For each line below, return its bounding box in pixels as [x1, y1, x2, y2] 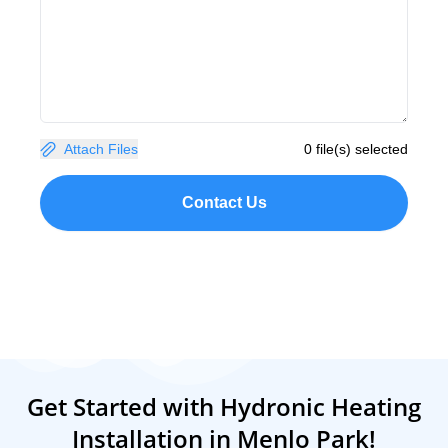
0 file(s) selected [304, 141, 408, 158]
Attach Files [64, 141, 138, 158]
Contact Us [181, 194, 267, 212]
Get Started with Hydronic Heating [27, 390, 421, 424]
